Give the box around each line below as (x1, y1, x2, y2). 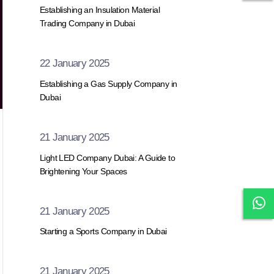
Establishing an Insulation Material (39, 5, 160, 15)
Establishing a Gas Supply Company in (39, 79, 177, 89)
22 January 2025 (39, 57, 109, 70)
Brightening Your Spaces (39, 166, 127, 176)
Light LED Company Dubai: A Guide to (39, 152, 176, 163)
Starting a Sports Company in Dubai (39, 226, 167, 237)
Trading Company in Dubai (39, 18, 135, 29)
